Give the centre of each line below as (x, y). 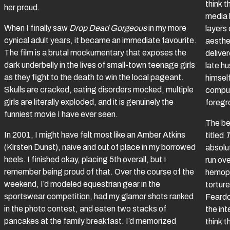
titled (215, 135)
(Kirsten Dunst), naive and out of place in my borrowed (100, 147)
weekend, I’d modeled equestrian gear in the (82, 184)
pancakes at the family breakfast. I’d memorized (90, 221)
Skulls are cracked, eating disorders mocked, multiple (99, 90)
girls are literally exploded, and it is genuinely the (89, 102)
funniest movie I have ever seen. (62, 114)
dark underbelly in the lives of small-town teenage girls (100, 65)
